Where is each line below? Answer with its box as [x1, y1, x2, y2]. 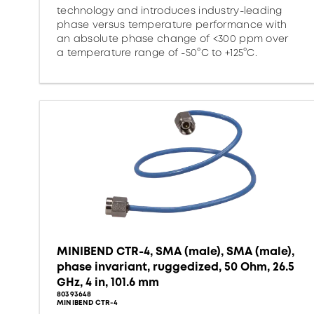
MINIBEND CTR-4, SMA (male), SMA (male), [57, 243, 294, 259]
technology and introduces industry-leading [57, 4, 282, 18]
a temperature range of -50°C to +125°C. [57, 46, 257, 60]
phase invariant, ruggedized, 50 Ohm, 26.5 [57, 259, 294, 275]
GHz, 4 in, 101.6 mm [57, 274, 159, 290]
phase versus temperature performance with [57, 18, 287, 32]
